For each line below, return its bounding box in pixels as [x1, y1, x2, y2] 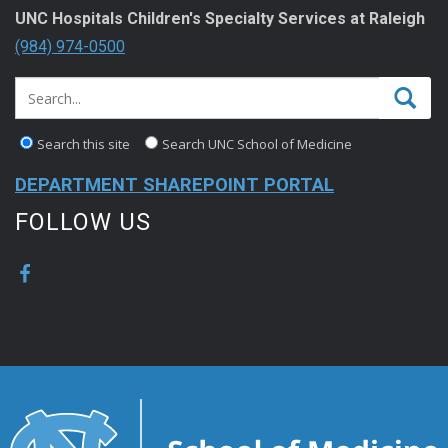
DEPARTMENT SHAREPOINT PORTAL [15, 174, 334, 197]
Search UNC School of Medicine [162, 135, 352, 154]
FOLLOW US [15, 208, 151, 237]
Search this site [37, 135, 130, 154]
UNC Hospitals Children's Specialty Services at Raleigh [15, 9, 425, 29]
